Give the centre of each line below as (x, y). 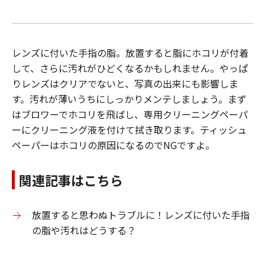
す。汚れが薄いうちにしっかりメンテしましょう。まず (129, 99)
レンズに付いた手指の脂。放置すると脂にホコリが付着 (130, 53)
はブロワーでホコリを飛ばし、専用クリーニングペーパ (130, 114)
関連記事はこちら (71, 180)
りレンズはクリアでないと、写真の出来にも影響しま (125, 84)
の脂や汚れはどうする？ (84, 230)
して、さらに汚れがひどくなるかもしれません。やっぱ (130, 68)
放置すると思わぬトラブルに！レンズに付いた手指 (141, 215)
